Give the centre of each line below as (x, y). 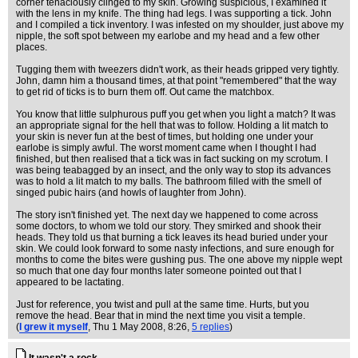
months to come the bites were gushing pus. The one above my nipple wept (179, 260)
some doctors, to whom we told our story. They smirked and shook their (169, 226)
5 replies (211, 327)
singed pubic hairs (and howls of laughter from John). (131, 193)
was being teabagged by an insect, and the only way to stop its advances (173, 170)
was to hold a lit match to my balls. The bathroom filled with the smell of (169, 181)
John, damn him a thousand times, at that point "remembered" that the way (176, 81)
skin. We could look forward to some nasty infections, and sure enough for (175, 249)
